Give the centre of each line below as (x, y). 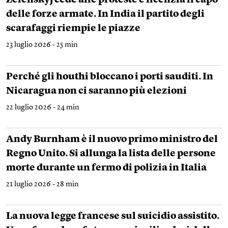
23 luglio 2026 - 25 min (42, 45)
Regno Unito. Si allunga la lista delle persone (111, 154)
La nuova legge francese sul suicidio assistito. (113, 217)
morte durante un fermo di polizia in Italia (106, 168)
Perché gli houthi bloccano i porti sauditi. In (110, 77)
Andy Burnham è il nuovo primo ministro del (112, 140)
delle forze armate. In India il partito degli (105, 15)
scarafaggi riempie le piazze (73, 29)
